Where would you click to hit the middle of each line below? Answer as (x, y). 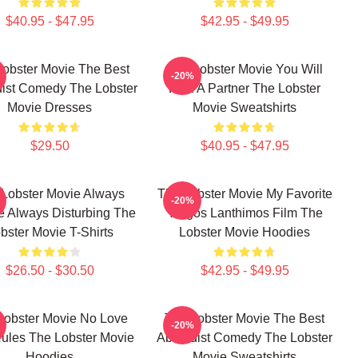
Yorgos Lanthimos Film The (245, 213)
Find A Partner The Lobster (245, 88)
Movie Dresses (50, 107)
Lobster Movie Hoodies (245, 232)
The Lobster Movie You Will (245, 69)
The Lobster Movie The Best (245, 318)
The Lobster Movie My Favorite (245, 194)
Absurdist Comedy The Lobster (245, 338)
